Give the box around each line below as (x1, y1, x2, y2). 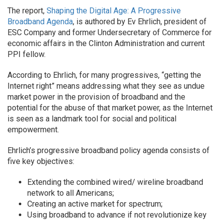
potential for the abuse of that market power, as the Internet (7, 103, 213, 112)
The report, (7, 6, 47, 15)
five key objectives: (7, 157, 74, 166)
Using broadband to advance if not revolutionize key (27, 210, 207, 220)
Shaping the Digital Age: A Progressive (47, 6, 181, 15)
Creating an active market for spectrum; (27, 199, 163, 209)
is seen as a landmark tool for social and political (7, 114, 176, 123)
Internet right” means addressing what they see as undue (7, 81, 205, 91)
